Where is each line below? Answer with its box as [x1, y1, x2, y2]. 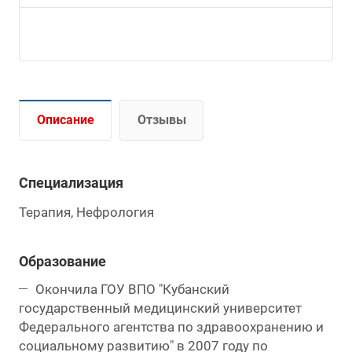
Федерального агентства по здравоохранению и [19, 319, 324, 335]
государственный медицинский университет [19, 300, 302, 317]
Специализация [19, 174, 123, 192]
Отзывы [137, 112, 186, 128]
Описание [37, 112, 94, 128]
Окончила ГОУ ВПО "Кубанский [35, 281, 229, 298]
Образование [19, 253, 106, 270]
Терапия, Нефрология [19, 204, 154, 221]
